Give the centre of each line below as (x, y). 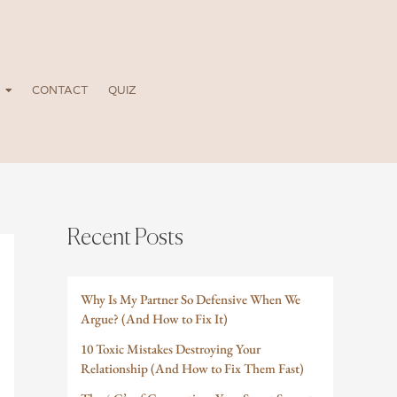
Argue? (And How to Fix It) (154, 319)
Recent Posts (125, 238)
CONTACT (60, 90)
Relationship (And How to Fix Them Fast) (192, 369)
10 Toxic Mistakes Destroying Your (171, 349)
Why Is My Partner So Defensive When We (191, 300)
